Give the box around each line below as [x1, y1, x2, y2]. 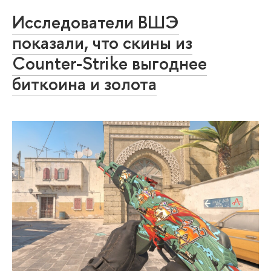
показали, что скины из [12, 30, 192, 54]
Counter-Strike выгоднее [12, 51, 207, 75]
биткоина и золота [12, 71, 157, 96]
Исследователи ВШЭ [12, 10, 179, 34]
